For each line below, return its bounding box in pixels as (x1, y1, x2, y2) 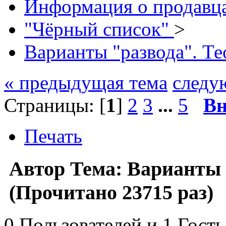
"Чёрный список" (24, 18, 174, 40)
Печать (24, 125, 82, 147)
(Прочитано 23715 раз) (4, 181, 213, 204)
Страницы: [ (4, 94, 106, 116)
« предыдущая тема (4, 71, 167, 93)
